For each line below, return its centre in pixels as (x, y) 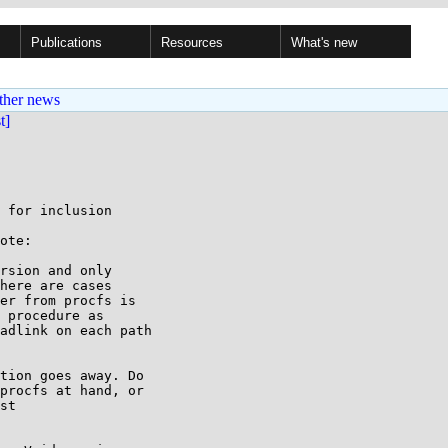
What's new (324, 42)
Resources (192, 42)
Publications (66, 42)
